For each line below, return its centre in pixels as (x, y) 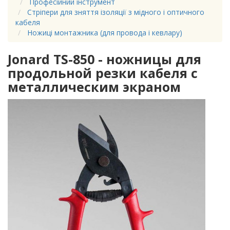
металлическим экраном (94, 87)
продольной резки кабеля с (103, 73)
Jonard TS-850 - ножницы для (104, 59)
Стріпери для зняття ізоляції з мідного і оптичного (116, 12)
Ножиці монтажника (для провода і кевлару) (105, 33)
